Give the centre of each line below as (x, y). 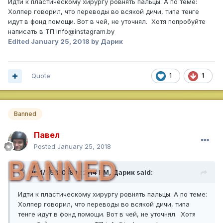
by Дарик (106, 42)
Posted (46, 146)
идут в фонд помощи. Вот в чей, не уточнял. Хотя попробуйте (107, 22)
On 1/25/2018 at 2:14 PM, (70, 172)
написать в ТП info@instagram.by (61, 32)
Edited (19, 42)
